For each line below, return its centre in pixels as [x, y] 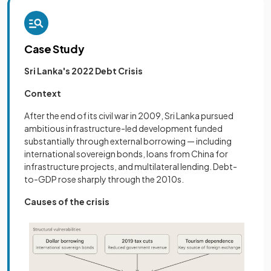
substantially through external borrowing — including [128, 141]
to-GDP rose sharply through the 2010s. [104, 179]
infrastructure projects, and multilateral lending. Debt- [131, 166]
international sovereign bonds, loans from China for [126, 154]
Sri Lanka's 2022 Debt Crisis [83, 71]
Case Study [54, 49]
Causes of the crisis [67, 201]
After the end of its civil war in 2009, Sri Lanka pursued [129, 116]
